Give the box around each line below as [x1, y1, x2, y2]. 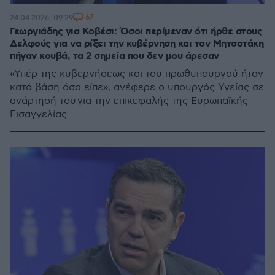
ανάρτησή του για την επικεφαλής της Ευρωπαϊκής [10, 95, 248, 107]
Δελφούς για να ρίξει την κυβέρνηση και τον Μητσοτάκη [10, 37, 263, 50]
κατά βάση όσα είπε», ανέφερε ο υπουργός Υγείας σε [10, 82, 264, 93]
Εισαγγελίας [10, 109, 67, 120]
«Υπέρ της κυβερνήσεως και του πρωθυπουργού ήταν [10, 68, 263, 80]
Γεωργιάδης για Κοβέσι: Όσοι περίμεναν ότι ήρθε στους [10, 25, 262, 38]
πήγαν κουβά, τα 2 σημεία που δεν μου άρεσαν [10, 50, 219, 63]
